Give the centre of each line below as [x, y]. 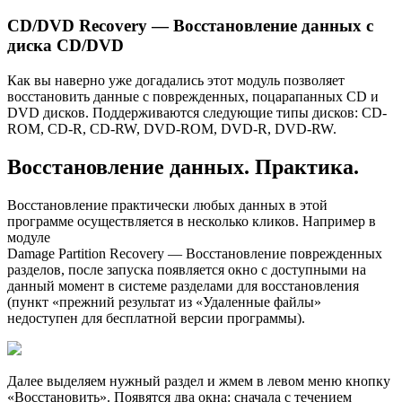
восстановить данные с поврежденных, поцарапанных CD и [193, 97]
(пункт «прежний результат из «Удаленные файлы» [164, 301]
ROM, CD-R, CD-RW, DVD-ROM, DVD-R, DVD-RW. [172, 129]
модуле [29, 237]
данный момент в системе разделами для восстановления [183, 285]
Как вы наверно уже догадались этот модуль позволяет [176, 81]
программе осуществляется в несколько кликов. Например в [192, 221]
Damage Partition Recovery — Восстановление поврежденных [195, 253]
